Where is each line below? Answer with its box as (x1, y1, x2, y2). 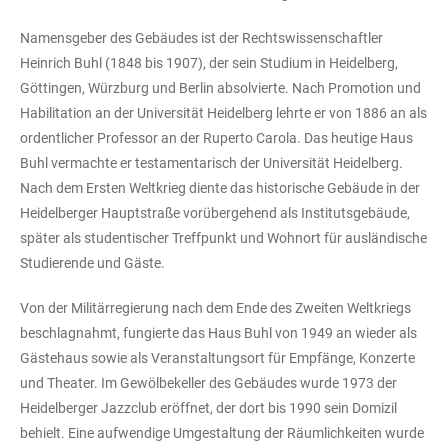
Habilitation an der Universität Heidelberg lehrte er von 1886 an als (20, 104, 427, 121)
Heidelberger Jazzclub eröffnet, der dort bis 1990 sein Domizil (20, 399, 397, 416)
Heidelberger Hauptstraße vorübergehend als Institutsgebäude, (20, 204, 410, 221)
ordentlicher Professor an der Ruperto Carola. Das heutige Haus (20, 129, 413, 146)
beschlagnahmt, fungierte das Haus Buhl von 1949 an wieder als (20, 324, 417, 341)
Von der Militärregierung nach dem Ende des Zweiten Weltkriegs (20, 299, 411, 316)
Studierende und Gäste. (20, 254, 168, 271)
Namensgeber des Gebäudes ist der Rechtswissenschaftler (20, 29, 383, 46)
